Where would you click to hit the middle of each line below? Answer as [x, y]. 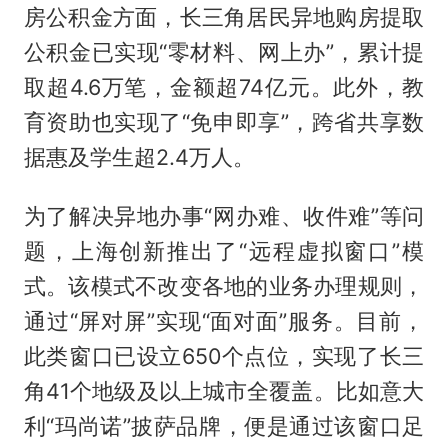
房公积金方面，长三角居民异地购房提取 [224, 17]
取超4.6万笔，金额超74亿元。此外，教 [224, 87]
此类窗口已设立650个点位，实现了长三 [224, 355]
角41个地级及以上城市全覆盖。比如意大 [224, 390]
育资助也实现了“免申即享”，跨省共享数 [224, 122]
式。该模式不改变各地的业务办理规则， [224, 285]
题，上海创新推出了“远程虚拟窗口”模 [224, 250]
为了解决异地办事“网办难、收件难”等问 [224, 215]
